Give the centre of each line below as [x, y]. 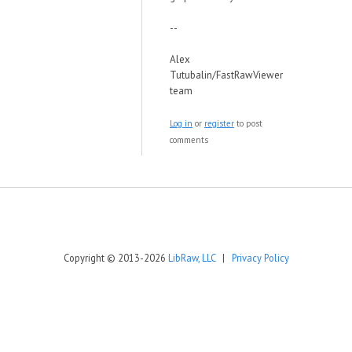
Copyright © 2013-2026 [115, 258]
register [219, 123]
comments [189, 140]
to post [248, 123]
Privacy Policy [260, 258]
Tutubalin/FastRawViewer [226, 75]
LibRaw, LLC [191, 258]
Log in [181, 123]
